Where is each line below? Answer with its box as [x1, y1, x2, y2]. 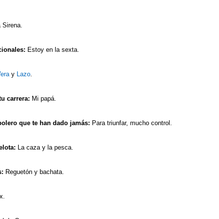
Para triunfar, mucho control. [90, 119, 172, 127]
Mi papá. [30, 94, 56, 102]
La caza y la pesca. [18, 143, 73, 151]
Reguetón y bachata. [3, 168, 64, 175]
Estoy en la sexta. [25, 45, 79, 53]
